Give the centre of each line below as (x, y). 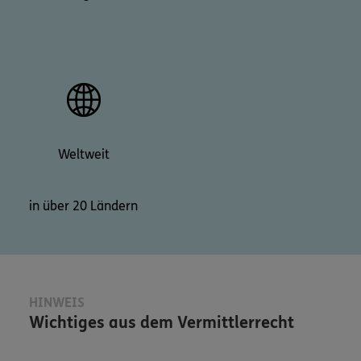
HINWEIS (57, 302)
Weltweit (83, 154)
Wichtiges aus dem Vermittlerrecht (162, 322)
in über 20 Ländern (83, 205)
